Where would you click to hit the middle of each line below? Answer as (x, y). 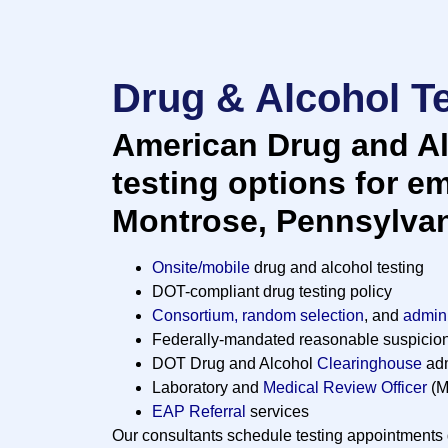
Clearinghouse (369, 363)
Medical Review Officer (345, 387)
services (277, 411)
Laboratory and (207, 387)
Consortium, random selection (258, 315)
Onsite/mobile (201, 267)
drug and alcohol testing (337, 267)
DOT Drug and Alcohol (234, 363)
